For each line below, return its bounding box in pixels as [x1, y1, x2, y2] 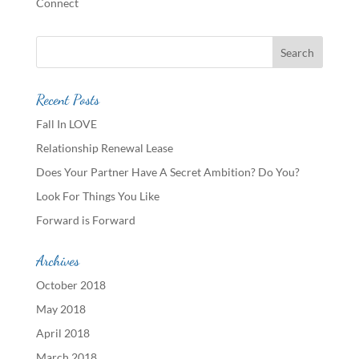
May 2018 [35, 302, 86, 316]
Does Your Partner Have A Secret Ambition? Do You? [35, 165, 300, 179]
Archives [35, 252, 79, 269]
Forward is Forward [35, 213, 135, 227]
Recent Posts [35, 91, 99, 108]
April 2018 [35, 326, 90, 340]
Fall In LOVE [35, 117, 97, 131]
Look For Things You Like [35, 189, 159, 203]
